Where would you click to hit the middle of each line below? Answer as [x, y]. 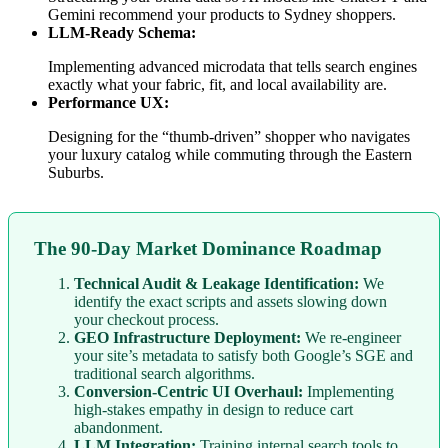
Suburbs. [76, 173]
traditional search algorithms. [164, 374]
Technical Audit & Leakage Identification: [216, 284]
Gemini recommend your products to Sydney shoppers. [222, 15]
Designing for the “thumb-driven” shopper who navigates [229, 137]
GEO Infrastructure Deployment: [187, 338]
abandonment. [118, 428]
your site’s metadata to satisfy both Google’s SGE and [243, 356]
